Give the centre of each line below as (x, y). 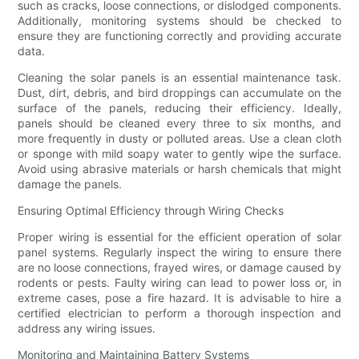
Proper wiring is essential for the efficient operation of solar (179, 237)
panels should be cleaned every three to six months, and (179, 123)
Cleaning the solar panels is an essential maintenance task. (179, 78)
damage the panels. (70, 184)
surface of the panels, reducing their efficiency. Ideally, (179, 108)
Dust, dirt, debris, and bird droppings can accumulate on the (179, 93)
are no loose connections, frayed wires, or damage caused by (179, 268)
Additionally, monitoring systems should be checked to (179, 21)
